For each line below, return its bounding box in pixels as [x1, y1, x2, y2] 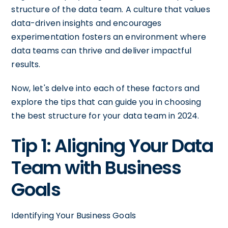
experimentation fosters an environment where [11, 31, 206, 43]
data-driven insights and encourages [11, 17, 162, 29]
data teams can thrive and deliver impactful [11, 44, 191, 56]
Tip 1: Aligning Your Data [11, 132, 213, 159]
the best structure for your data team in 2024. [11, 109, 199, 122]
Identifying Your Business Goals [11, 209, 136, 221]
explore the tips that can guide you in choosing [11, 96, 202, 108]
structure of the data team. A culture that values [11, 3, 210, 15]
